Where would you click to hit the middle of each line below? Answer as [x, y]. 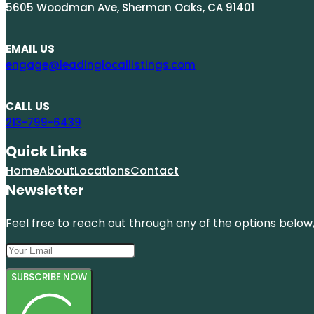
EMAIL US [30, 48]
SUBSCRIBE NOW [49, 277]
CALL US [28, 106]
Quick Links [46, 151]
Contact [155, 170]
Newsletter [45, 190]
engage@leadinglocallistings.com [101, 64]
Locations [102, 170]
